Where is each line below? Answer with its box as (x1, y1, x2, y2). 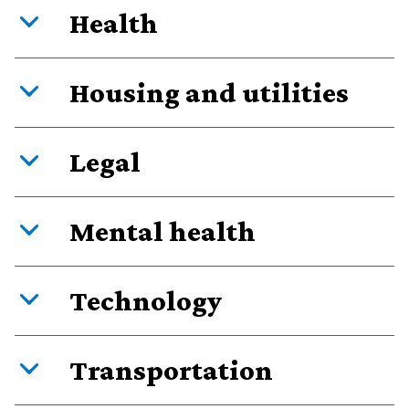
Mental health (69, 215, 256, 248)
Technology (69, 284, 222, 318)
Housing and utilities (69, 76, 349, 110)
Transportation (69, 353, 273, 387)
